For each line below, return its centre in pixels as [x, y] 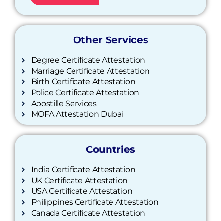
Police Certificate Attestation [85, 93]
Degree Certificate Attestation [88, 60]
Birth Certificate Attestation [83, 82]
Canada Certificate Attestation [88, 213]
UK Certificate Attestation [79, 181]
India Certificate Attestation [83, 170]
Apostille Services [64, 104]
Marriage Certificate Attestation [90, 71]
